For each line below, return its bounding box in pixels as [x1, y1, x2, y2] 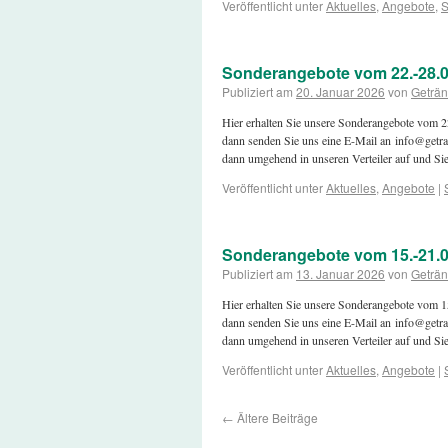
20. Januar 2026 [296, 83, 385, 100]
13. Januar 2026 [296, 265, 385, 282]
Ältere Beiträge [234, 409, 318, 426]
